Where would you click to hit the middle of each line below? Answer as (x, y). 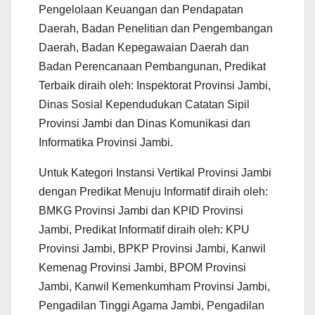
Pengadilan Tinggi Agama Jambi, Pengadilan (152, 305)
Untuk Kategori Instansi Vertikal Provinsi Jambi (155, 172)
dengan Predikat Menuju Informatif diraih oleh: (153, 191)
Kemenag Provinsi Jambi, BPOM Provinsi (142, 267)
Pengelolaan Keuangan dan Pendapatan (141, 9)
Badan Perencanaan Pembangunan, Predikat (152, 66)
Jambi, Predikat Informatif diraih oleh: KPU (144, 229)
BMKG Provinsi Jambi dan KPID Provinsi (141, 210)
